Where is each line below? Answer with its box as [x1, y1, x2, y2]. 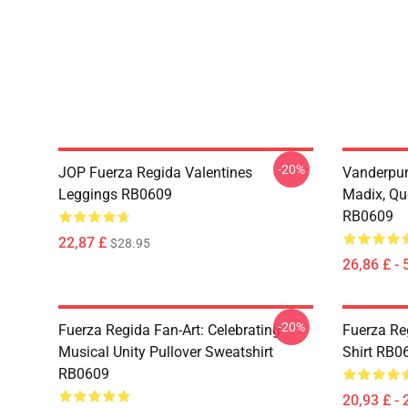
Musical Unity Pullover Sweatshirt [58, 343, 273, 361]
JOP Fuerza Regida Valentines [58, 164, 252, 181]
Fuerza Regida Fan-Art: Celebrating [58, 321, 280, 339]
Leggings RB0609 [58, 186, 172, 203]
